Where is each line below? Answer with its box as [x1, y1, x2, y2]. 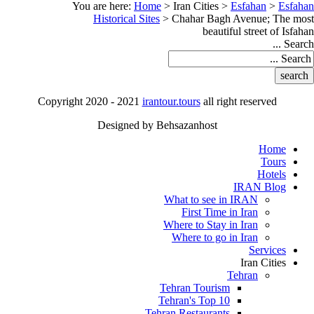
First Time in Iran [182, 206, 258, 218]
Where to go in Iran [172, 231, 258, 243]
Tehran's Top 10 [158, 294, 230, 306]
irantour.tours [142, 95, 200, 107]
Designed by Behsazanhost [97, 119, 217, 131]
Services [249, 244, 286, 256]
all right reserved [200, 95, 277, 107]
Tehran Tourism [160, 282, 230, 294]
